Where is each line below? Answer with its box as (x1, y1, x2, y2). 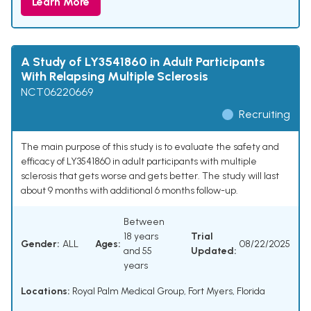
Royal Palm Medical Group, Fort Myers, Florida (70, 285, 265, 298)
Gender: (21, 237, 60, 250)
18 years (124, 230, 158, 243)
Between (124, 216, 165, 228)
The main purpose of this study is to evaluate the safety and (21, 141, 279, 153)
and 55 (124, 245, 152, 258)
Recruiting (239, 108, 290, 121)
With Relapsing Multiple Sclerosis (21, 69, 208, 85)
